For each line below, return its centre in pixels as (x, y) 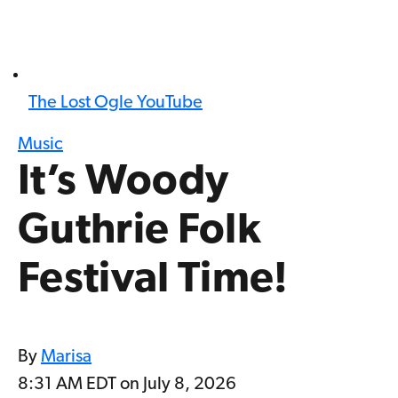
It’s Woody (123, 183)
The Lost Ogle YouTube (115, 103)
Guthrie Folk (139, 232)
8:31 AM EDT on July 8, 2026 (127, 385)
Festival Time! (153, 281)
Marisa (66, 358)
